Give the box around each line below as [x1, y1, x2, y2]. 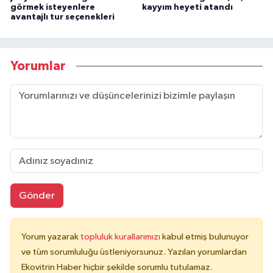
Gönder [18, 190, 55, 201]
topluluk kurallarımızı [80, 232, 162, 241]
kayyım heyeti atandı [141, 3, 233, 12]
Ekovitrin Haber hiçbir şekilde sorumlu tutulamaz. [21, 262, 213, 272]
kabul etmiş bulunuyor [162, 232, 249, 241]
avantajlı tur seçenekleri [10, 13, 115, 22]
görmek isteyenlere [10, 3, 95, 12]
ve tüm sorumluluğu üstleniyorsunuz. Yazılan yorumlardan [21, 247, 247, 257]
